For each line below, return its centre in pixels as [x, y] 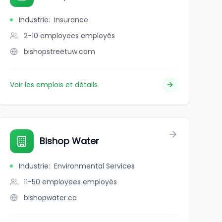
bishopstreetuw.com [59, 52]
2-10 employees [51, 36]
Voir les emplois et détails [54, 85]
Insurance [71, 20]
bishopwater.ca [50, 198]
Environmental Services [94, 166]
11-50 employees [52, 182]
